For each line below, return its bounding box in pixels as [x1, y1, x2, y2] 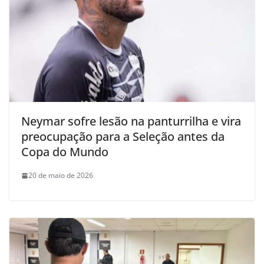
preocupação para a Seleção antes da [21, 128, 225, 145]
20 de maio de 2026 [28, 170, 93, 181]
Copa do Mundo [21, 144, 108, 160]
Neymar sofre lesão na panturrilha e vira [21, 113, 241, 130]
